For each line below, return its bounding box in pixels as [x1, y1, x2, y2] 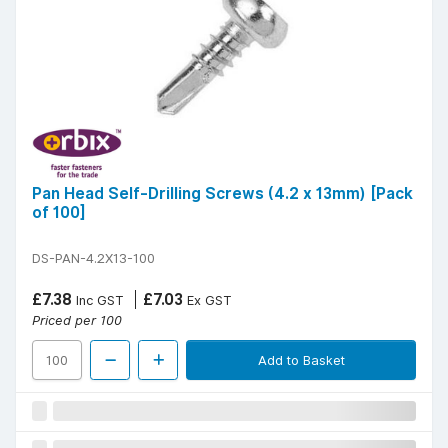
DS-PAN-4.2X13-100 [32, 250, 155, 267]
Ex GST [183, 292, 232, 309]
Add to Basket [257, 352, 345, 369]
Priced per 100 [32, 312, 122, 329]
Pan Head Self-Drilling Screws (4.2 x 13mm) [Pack [32, 184, 413, 204]
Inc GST [72, 292, 124, 309]
